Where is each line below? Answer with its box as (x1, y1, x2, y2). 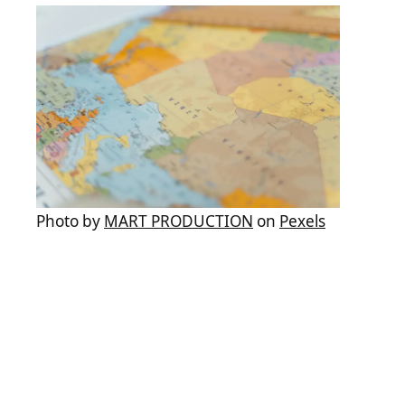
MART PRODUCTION (104, 211, 253, 231)
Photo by (36, 211, 104, 231)
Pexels (279, 211, 325, 231)
